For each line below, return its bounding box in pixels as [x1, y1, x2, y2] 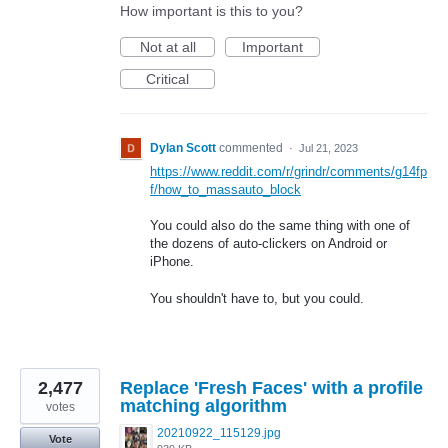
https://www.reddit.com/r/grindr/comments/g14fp [150, 164, 427, 180]
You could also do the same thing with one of [150, 218, 410, 234]
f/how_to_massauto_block [150, 182, 301, 198]
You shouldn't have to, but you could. [150, 290, 364, 306]
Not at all [139, 39, 196, 56]
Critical [146, 71, 189, 88]
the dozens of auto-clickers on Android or [150, 236, 387, 252]
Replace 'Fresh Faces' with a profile [120, 377, 423, 398]
